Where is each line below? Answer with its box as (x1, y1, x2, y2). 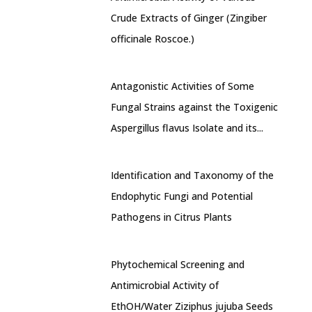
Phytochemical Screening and (111, 258, 244, 271)
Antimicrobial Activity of (111, 279, 219, 292)
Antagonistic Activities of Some (111, 79, 254, 93)
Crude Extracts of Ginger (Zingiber (111, 11, 267, 24)
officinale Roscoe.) (111, 32, 194, 45)
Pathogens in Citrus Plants (111, 210, 232, 224)
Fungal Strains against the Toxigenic (111, 100, 278, 114)
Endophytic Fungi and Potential (111, 189, 253, 203)
